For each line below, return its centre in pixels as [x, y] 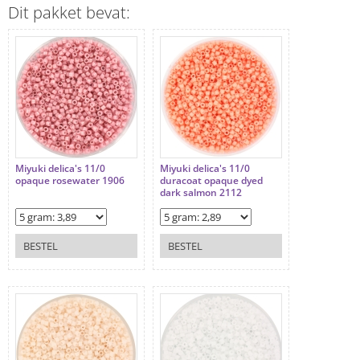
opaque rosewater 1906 [70, 181]
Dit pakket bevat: [69, 13]
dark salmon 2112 [201, 193]
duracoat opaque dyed [211, 181]
